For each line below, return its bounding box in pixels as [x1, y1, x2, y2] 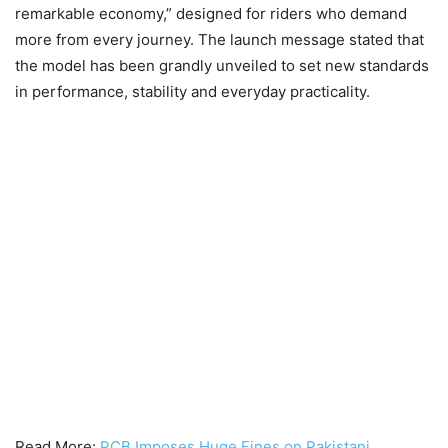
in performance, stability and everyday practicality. [15, 82, 370, 101]
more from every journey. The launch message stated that [15, 30, 424, 49]
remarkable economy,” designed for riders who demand [15, 4, 407, 23]
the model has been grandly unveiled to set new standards [15, 56, 429, 75]
